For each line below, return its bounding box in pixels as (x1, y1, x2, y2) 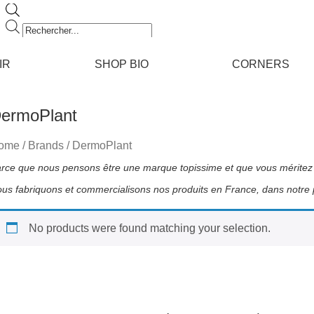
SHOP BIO (94, 58, 149, 70)
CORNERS (232, 58, 290, 70)
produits (21, 44, 62, 56)
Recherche (21, 19, 76, 31)
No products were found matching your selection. (28, 221, 271, 234)
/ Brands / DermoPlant (19, 139, 132, 151)
